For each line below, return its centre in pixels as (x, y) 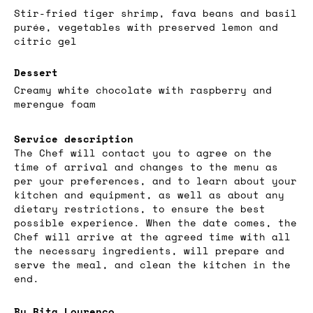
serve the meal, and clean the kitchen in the (152, 264)
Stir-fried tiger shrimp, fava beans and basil (155, 13)
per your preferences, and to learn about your (155, 180)
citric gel (45, 41)
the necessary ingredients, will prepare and (149, 250)
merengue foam (55, 103)
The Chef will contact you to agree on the (143, 152)
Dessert (36, 72)
